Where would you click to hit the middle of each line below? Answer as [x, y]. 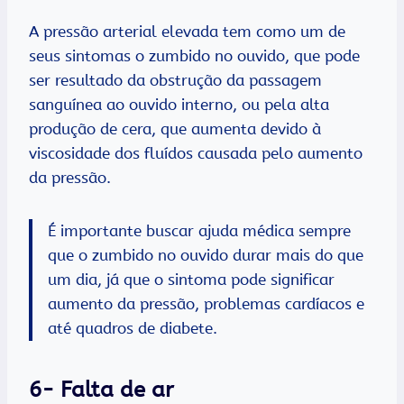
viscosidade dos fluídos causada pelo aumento [196, 154]
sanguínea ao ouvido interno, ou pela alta [179, 105]
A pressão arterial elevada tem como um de [187, 32]
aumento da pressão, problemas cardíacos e [206, 304]
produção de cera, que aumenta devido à [175, 129]
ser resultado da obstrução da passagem [175, 81]
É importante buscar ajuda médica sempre [199, 231]
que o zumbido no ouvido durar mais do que [206, 256]
